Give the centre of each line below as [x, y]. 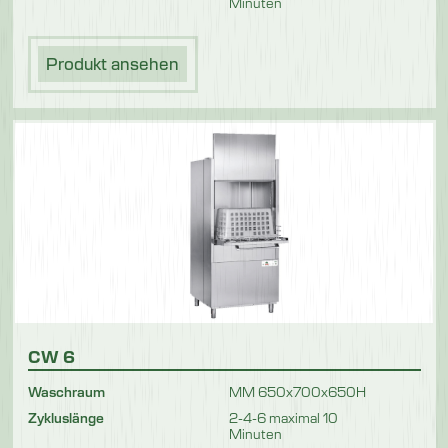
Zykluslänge [65, 417]
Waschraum [66, 391]
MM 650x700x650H [297, 391]
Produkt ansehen [112, 64]
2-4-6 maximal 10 [283, 417]
